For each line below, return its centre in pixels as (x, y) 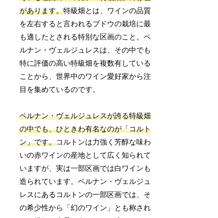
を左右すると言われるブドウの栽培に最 (85, 24)
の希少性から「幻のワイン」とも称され (85, 208)
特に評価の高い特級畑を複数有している (85, 63)
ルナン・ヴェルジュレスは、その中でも (85, 50)
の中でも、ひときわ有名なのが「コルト (85, 129)
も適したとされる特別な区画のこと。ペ (85, 37)
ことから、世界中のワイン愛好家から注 (85, 76)
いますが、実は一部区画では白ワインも (85, 168)
